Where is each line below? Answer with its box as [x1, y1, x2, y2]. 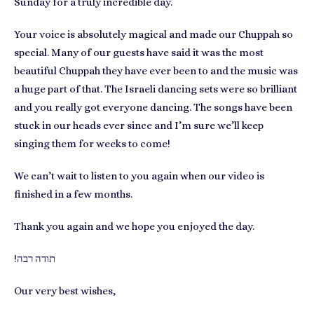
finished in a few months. [14, 188, 135, 200]
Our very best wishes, [14, 285, 116, 297]
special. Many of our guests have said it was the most [14, 46, 264, 59]
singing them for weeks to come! [14, 137, 170, 150]
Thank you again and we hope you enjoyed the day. [14, 220, 257, 233]
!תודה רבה [17, 252, 55, 265]
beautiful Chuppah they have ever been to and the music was [14, 64, 298, 77]
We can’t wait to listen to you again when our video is [14, 170, 264, 182]
